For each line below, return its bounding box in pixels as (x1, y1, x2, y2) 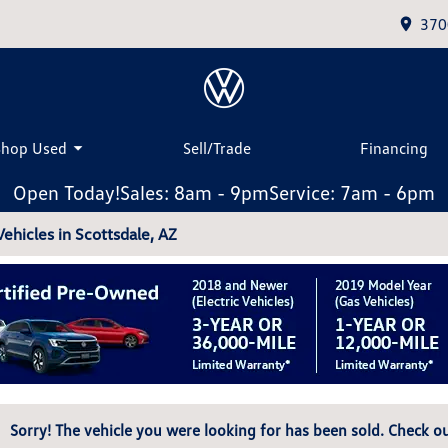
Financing (360, 137, 429, 158)
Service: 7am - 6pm (269, 180, 435, 204)
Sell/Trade (182, 137, 251, 158)
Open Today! (13, 180, 120, 204)
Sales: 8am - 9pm (120, 180, 269, 204)
